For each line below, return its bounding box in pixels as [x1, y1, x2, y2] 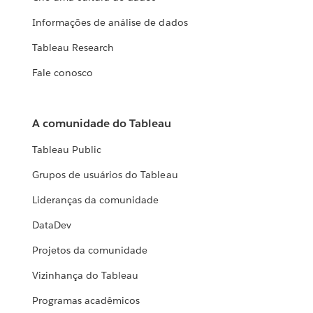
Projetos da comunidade [32, 244, 148, 257]
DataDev [32, 219, 72, 232]
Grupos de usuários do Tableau [32, 168, 178, 182]
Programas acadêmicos [32, 294, 140, 307]
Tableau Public [32, 143, 102, 156]
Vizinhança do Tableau [32, 269, 139, 282]
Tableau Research [32, 41, 115, 54]
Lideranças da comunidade [32, 194, 159, 207]
